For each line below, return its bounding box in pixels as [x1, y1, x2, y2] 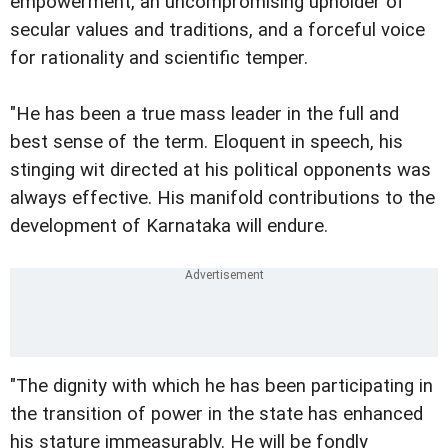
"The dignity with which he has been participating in [10, 374, 433, 397]
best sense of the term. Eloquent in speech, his [10, 130, 403, 153]
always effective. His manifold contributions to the [10, 186, 435, 209]
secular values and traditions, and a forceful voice [10, 18, 425, 41]
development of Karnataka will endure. [10, 214, 328, 237]
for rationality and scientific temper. [10, 46, 308, 69]
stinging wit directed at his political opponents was [10, 158, 431, 181]
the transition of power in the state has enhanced [10, 402, 423, 425]
